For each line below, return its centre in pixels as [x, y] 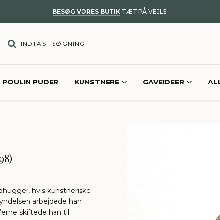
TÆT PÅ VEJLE [144, 12]
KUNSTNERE [97, 82]
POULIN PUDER [30, 82]
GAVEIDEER [164, 82]
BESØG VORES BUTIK [86, 12]
